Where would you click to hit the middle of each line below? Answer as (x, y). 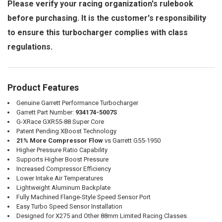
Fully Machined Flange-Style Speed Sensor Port (83, 197)
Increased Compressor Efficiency (63, 169)
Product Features (43, 88)
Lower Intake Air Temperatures (59, 178)
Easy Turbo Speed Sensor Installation (69, 207)
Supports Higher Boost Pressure (62, 160)
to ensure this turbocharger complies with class (97, 33)
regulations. (30, 47)
